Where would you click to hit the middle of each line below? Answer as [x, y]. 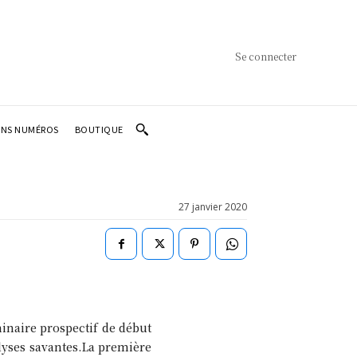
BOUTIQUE [99, 129]
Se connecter [265, 57]
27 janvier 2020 [213, 207]
